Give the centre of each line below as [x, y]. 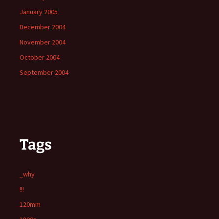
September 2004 [44, 72]
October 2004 [40, 57]
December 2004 [43, 27]
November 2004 [43, 42]
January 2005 [39, 12]
